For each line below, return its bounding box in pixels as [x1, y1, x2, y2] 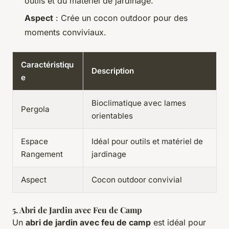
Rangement [21, 149, 63, 159]
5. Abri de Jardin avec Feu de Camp [12, 204, 142, 216]
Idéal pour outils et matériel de [91, 136, 203, 147]
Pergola [21, 104, 50, 114]
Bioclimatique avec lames [91, 98, 186, 108]
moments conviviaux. [25, 27, 106, 38]
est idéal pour [151, 217, 206, 228]
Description [91, 66, 134, 76]
